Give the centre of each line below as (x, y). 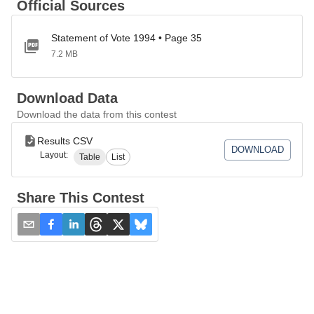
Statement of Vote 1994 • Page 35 (127, 38)
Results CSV (65, 141)
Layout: (54, 155)
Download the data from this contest (97, 114)
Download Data (67, 98)
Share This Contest (81, 198)
